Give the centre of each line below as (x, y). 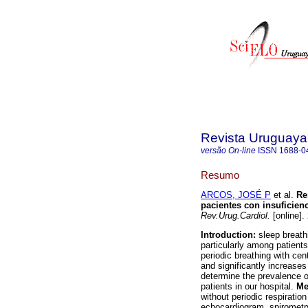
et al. (282, 195)
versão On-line (228, 151)
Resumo (220, 175)
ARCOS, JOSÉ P (236, 195)
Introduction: (230, 235)
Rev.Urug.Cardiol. (235, 216)
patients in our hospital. (249, 287)
